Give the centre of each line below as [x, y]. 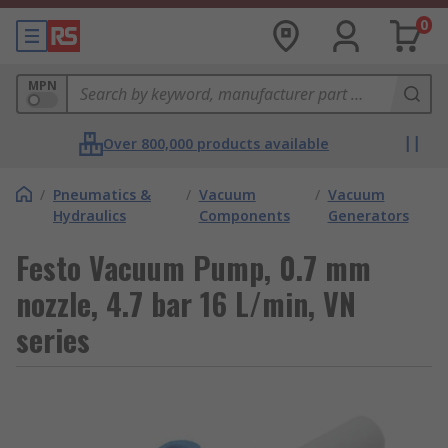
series [53, 339]
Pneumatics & [102, 194]
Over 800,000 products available [216, 143]
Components [244, 215]
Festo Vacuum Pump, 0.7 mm [193, 267]
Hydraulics [89, 215]
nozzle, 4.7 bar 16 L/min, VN [186, 303]
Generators [368, 215]
